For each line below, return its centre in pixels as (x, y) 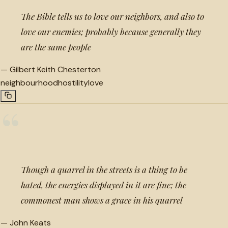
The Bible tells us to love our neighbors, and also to (112, 16)
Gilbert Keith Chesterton (55, 69)
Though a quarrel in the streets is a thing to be (104, 169)
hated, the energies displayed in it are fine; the (104, 184)
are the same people (56, 47)
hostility (73, 82)
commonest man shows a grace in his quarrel (102, 200)
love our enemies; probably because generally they (111, 31)
